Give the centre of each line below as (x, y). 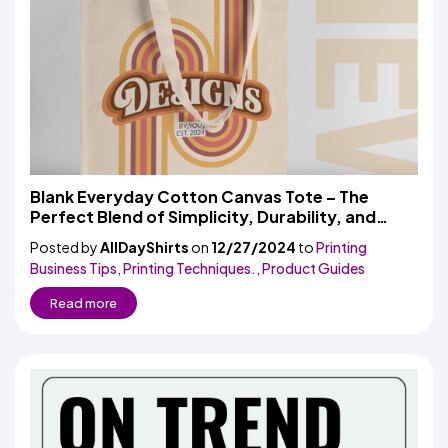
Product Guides (313, 268)
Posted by (65, 247)
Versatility (72, 236)
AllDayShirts (144, 247)
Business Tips (73, 268)
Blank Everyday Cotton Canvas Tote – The (199, 196)
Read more (83, 303)
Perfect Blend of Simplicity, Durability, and (203, 216)
